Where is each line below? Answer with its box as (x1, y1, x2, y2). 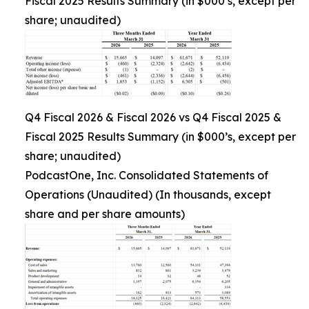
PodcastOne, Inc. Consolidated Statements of (25, 168, 268, 182)
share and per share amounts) (25, 206, 185, 221)
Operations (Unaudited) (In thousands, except (25, 187, 271, 201)
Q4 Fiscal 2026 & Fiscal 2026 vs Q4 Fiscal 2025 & (25, 110, 281, 124)
